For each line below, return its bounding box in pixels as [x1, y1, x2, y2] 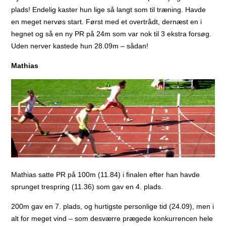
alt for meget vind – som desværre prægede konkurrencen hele [11, 214, 213, 223]
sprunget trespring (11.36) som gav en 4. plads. [11, 183, 163, 191]
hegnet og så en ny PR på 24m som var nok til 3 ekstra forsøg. [11, 30, 212, 38]
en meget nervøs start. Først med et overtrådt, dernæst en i [11, 18, 202, 26]
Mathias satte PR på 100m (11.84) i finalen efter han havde [11, 171, 200, 179]
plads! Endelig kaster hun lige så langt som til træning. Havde [11, 6, 206, 14]
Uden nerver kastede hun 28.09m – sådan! [11, 42, 149, 50]
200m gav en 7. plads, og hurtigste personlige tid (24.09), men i [11, 202, 214, 211]
